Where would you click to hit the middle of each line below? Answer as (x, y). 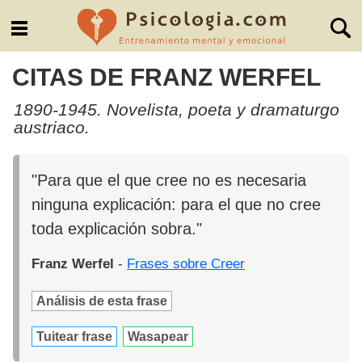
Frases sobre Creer (186, 264)
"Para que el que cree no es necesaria (169, 181)
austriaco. (51, 127)
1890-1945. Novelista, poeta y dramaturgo (176, 109)
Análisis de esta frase (102, 301)
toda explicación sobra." (117, 229)
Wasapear (158, 337)
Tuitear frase (75, 337)
